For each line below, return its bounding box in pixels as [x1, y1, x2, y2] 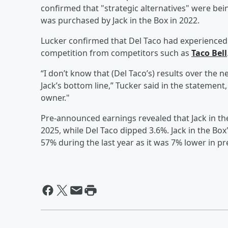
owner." [41, 92, 70, 103]
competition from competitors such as [41, 47, 191, 59]
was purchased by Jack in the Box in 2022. [41, 14, 199, 26]
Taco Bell [191, 47, 227, 59]
